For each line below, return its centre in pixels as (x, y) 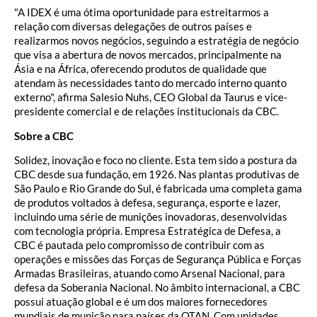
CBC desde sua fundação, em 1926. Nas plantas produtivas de (157, 174)
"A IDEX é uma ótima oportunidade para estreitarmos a (142, 12)
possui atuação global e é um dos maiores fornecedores (141, 301)
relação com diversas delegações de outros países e (133, 27)
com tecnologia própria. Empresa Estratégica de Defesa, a (148, 230)
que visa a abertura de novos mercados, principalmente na (148, 55)
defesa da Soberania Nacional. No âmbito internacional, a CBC (157, 287)
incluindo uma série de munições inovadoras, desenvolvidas (151, 216)
